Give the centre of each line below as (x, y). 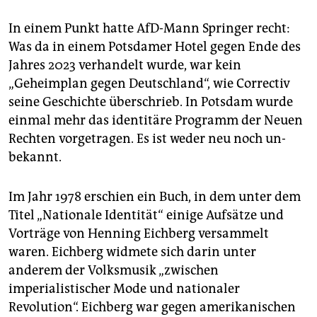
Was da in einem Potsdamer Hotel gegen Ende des (155, 47)
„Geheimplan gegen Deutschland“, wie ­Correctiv (149, 84)
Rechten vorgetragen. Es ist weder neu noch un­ (147, 139)
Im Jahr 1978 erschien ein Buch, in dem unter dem (155, 197)
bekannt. (35, 157)
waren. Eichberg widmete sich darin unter (132, 252)
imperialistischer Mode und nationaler (124, 289)
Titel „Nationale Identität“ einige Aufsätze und (146, 215)
